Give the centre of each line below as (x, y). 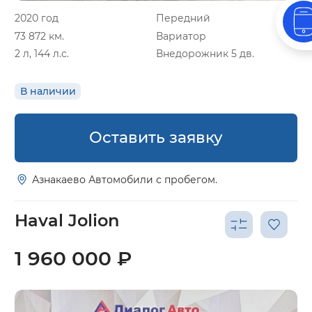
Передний (183, 18)
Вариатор (181, 36)
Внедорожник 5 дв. (205, 54)
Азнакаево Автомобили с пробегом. (125, 179)
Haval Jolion (67, 221)
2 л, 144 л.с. (42, 54)
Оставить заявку (156, 138)
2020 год (37, 18)
